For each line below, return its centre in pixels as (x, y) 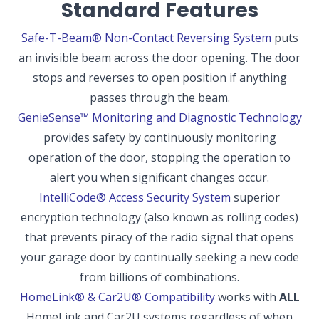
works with (247, 297)
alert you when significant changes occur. (159, 178)
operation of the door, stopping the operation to (159, 158)
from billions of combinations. (159, 277)
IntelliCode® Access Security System (135, 198)
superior (255, 198)
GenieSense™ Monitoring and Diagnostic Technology (159, 118)
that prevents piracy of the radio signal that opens (159, 237)
